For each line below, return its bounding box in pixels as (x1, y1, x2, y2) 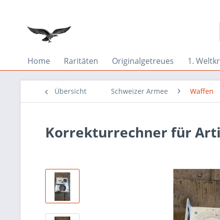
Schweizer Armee (111, 86, 168, 96)
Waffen (190, 86, 214, 96)
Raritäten (64, 55, 98, 66)
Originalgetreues (112, 55, 174, 66)
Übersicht (55, 86, 86, 96)
